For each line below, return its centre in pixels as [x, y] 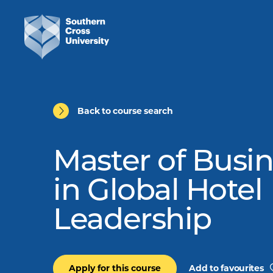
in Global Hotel [158, 193]
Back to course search [125, 111]
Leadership [132, 222]
